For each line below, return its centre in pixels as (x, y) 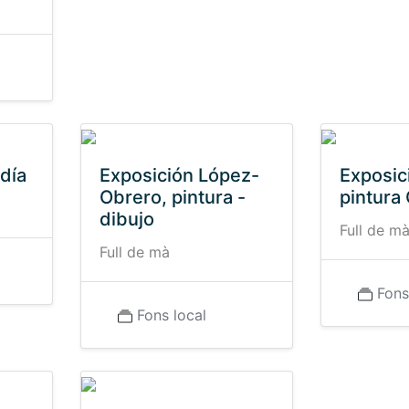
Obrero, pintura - (172, 197)
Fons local (171, 315)
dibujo (126, 219)
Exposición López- (179, 175)
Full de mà (134, 252)
